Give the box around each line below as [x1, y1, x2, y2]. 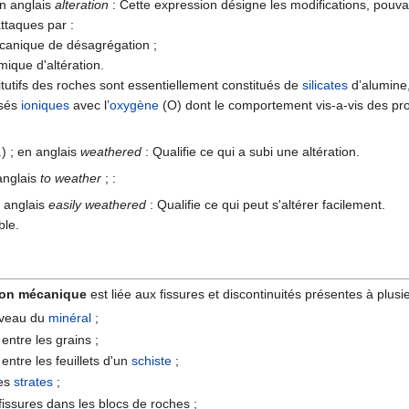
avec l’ [69, 97, 110, 112]
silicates [302, 77, 348, 92]
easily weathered [48, 196, 146, 212]
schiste [131, 353, 172, 369]
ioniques [21, 97, 69, 112]
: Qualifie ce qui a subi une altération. [142, 143, 360, 159]
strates [13, 374, 53, 390]
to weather [40, 170, 101, 185]
